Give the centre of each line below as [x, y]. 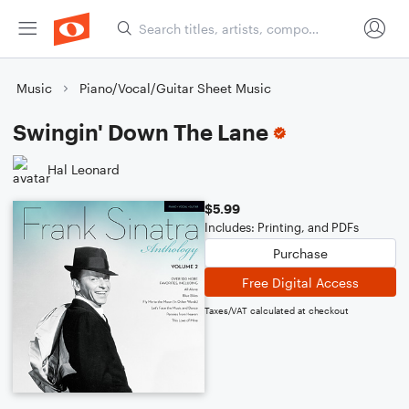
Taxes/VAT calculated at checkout [277, 310]
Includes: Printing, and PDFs [282, 227]
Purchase [300, 253]
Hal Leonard [84, 169]
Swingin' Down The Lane [141, 132]
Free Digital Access [300, 282]
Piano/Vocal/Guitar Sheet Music [175, 88]
